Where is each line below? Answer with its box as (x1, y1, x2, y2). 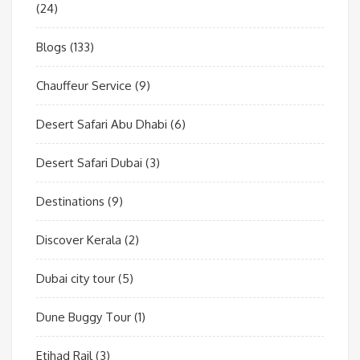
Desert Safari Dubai (36, 155, 142, 171)
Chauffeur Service (36, 78, 132, 94)
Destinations (36, 194, 104, 210)
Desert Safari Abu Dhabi (36, 117, 167, 133)
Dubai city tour (36, 271, 115, 287)
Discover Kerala (36, 232, 121, 248)
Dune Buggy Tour (36, 309, 131, 325)
